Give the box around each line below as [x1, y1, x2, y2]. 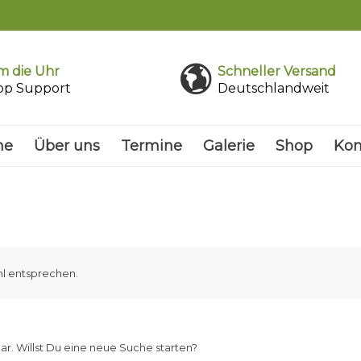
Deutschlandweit [218, 80, 330, 96]
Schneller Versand [218, 63, 336, 79]
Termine [121, 137, 183, 155]
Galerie [203, 137, 255, 155]
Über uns [34, 137, 101, 155]
